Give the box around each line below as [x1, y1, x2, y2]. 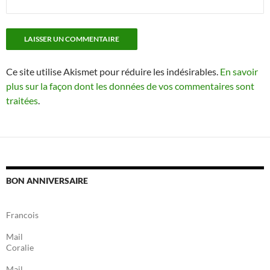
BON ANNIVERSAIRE [6, 175, 88, 186]
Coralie [6, 242, 34, 253]
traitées [6, 95, 38, 106]
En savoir [220, 66, 258, 77]
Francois [6, 210, 39, 220]
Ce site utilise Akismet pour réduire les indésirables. [6, 66, 220, 77]
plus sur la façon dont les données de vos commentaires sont [6, 80, 254, 92]
